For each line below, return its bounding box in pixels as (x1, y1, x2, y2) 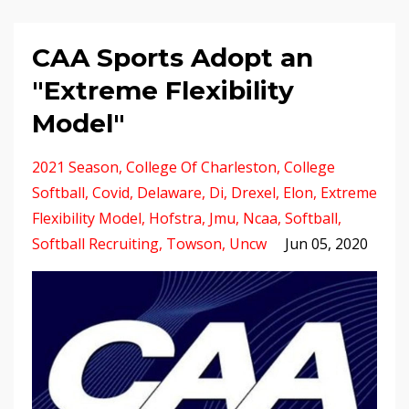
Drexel (231, 183, 276, 203)
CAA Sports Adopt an (32, 42, 313, 73)
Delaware (137, 183, 202, 203)
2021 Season (32, 157, 119, 177)
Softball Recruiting (32, 234, 159, 254)
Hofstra (149, 208, 202, 228)
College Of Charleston (126, 157, 277, 177)
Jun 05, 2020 (285, 234, 368, 254)
